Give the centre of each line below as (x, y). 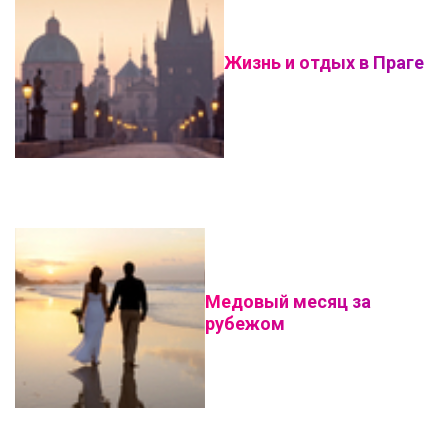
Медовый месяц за (288, 301)
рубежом (245, 323)
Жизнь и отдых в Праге (324, 62)
